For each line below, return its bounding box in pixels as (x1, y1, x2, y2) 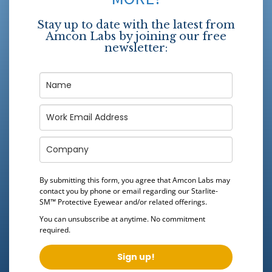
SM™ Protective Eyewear (39, 196, 123, 207)
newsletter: (104, 41, 168, 55)
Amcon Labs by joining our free (46, 29, 226, 43)
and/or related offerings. (123, 196, 207, 207)
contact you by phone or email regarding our (39, 185, 191, 196)
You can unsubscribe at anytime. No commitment (39, 213, 205, 224)
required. (39, 224, 70, 235)
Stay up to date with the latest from (37, 18, 235, 32)
